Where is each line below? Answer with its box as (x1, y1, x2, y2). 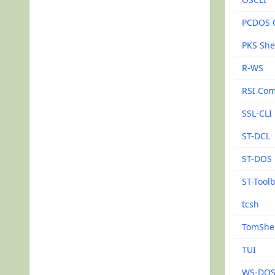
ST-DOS (242, 153, 272, 165)
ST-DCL (242, 130, 270, 142)
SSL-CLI (242, 107, 272, 119)
